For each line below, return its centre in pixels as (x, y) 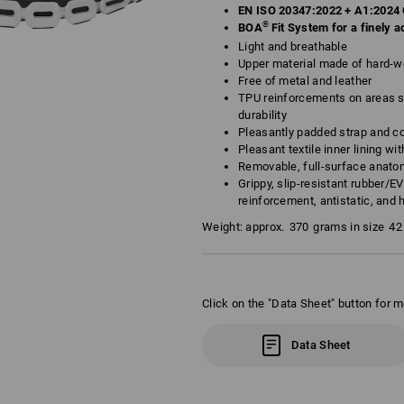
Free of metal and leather (305, 81)
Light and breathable (293, 46)
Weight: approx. (243, 227)
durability (262, 115)
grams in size (349, 227)
